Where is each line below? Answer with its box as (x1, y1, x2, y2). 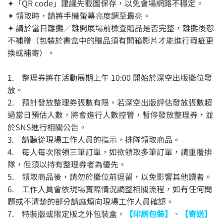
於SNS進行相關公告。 (7, 120, 87, 133)
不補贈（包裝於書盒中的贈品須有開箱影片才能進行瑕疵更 (7, 34, 214, 46)
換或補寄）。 (7, 46, 55, 58)
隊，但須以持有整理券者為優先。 (7, 158, 126, 170)
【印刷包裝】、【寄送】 (125, 207, 212, 220)
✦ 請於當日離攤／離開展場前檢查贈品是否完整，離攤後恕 (7, 21, 214, 34)
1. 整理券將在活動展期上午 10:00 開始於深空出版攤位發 (7, 71, 212, 83)
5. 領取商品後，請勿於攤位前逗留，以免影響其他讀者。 (7, 170, 212, 182)
